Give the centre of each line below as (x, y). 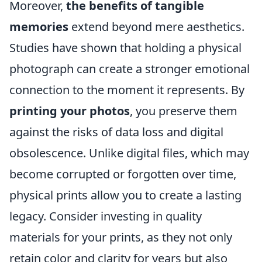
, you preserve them (184, 111)
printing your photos (70, 111)
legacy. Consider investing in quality (106, 216)
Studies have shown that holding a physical (125, 48)
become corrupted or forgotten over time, (123, 174)
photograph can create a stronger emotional (130, 69)
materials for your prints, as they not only (121, 237)
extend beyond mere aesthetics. (156, 27)
